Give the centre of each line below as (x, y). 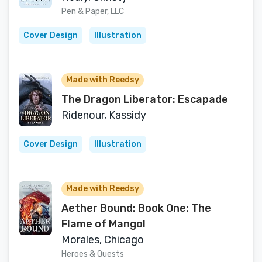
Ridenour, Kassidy (104, 115)
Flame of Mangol (104, 224)
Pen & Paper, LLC (93, 11)
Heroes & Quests (93, 254)
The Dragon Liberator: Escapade (145, 99)
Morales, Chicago (103, 240)
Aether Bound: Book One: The (136, 208)
